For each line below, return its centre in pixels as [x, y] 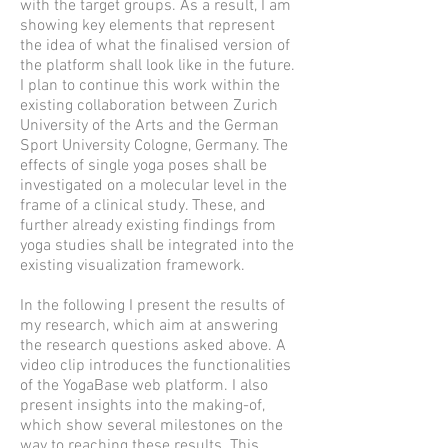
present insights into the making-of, [142, 406]
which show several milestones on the [151, 426]
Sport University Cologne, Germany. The [154, 146]
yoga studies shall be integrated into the [157, 246]
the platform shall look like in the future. [157, 66]
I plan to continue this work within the [150, 86]
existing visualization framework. [134, 266]
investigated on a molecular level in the [153, 186]
